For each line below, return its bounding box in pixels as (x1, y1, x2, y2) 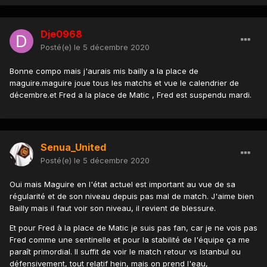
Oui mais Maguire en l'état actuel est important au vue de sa (10, 179, 235, 190)
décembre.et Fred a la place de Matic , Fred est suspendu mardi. (10, 90, 252, 100)
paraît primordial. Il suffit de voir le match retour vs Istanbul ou (10, 247, 241, 257)
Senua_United (41, 141, 106, 154)
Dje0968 (41, 28, 82, 41)
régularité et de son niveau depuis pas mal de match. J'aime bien (10, 191, 254, 201)
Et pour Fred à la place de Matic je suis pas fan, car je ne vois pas (10, 223, 257, 233)
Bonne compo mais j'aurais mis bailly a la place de (10, 66, 198, 76)
